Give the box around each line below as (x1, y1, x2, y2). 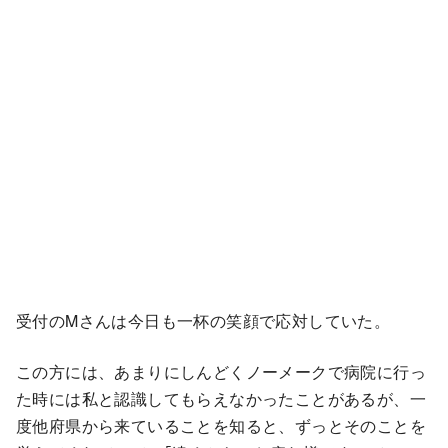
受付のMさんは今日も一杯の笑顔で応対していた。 (16, 308, 391, 332)
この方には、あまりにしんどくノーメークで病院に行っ (16, 359, 426, 383)
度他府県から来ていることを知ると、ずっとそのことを (16, 413, 426, 437)
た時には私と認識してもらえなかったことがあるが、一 (16, 386, 426, 410)
